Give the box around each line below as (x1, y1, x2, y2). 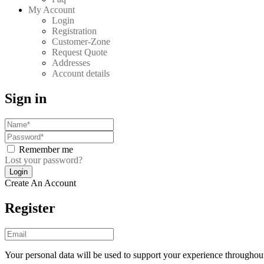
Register (5, 200, 55, 216)
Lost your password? (5, 154, 82, 165)
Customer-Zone (52, 36, 110, 47)
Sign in (5, 90, 47, 106)
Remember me (19, 144, 73, 154)
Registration (52, 25, 97, 36)
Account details (52, 68, 110, 78)
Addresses (52, 57, 90, 68)
